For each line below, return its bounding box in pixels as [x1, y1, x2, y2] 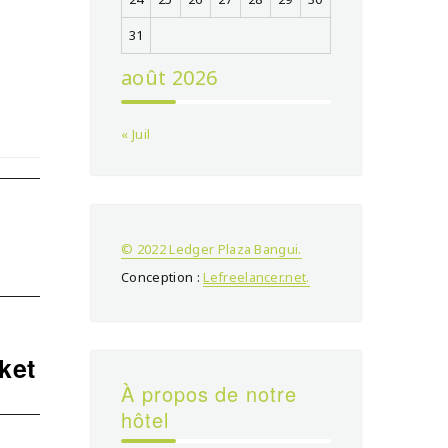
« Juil [121, 124, 151, 143]
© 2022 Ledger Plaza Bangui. [121, 239, 302, 258]
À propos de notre [121, 378, 297, 408]
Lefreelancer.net [203, 267, 307, 286]
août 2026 [121, 63, 218, 91]
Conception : [121, 267, 204, 286]
